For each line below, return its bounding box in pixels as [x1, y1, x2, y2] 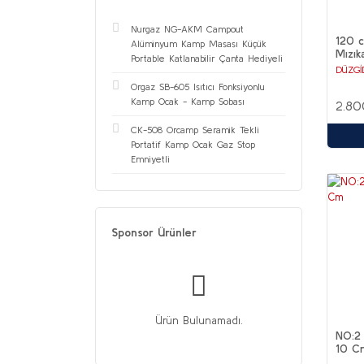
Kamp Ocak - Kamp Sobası [131, 96, 245, 106]
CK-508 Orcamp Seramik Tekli [131, 124, 259, 135]
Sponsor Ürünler [112, 226, 197, 239]
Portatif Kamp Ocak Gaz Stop [131, 139, 255, 149]
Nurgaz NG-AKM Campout [131, 24, 244, 34]
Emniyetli [131, 154, 170, 164]
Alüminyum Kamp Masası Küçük [131, 38, 266, 49]
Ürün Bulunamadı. [154, 314, 243, 327]
